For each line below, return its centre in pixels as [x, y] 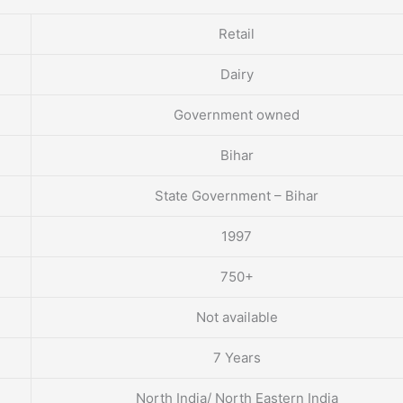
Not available [237, 318]
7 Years [237, 358]
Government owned [237, 115]
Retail [237, 34]
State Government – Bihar [237, 196]
